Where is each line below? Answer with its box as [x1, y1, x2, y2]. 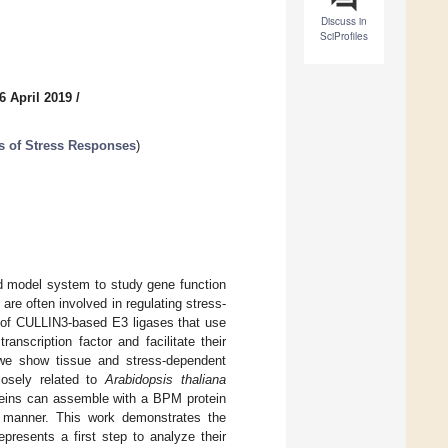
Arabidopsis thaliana [105, 371, 227, 387]
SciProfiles [320, 29, 368, 44]
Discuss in [321, 14, 367, 29]
